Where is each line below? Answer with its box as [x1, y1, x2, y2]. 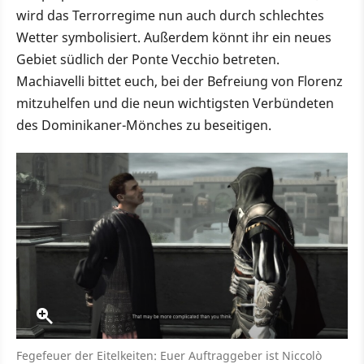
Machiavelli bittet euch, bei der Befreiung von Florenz [16, 71, 343, 90]
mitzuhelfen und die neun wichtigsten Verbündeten [16, 93, 334, 112]
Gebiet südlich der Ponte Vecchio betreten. [16, 50, 279, 68]
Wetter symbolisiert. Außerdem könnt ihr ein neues [16, 28, 331, 46]
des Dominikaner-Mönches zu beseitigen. [16, 115, 271, 134]
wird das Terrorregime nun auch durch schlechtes [16, 6, 324, 24]
